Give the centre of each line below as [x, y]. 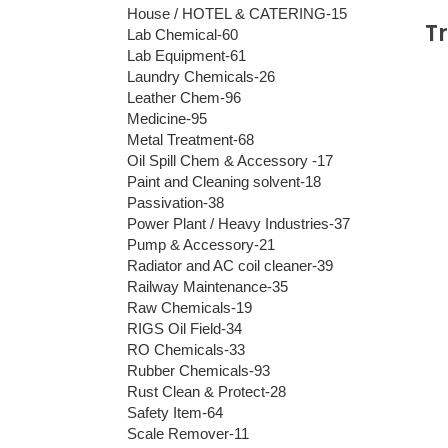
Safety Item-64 [175, 412]
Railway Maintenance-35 [207, 286]
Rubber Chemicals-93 [198, 370]
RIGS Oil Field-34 [184, 328]
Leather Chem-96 [184, 97]
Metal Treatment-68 [190, 139]
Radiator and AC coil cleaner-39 [230, 265]
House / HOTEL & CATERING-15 [237, 13]
